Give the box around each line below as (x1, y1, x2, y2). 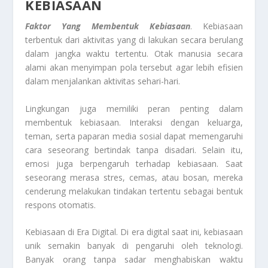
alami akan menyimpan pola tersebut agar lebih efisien (25, 62, 243, 74)
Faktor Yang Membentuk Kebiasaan (25, 20, 190, 32)
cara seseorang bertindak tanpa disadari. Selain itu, (25, 144, 243, 156)
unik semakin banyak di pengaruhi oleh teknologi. (25, 239, 243, 251)
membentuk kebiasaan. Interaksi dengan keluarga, (25, 116, 243, 128)
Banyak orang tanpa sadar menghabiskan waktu (25, 253, 243, 265)
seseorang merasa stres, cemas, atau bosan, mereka (25, 171, 243, 183)
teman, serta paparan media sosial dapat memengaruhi (25, 130, 243, 142)
